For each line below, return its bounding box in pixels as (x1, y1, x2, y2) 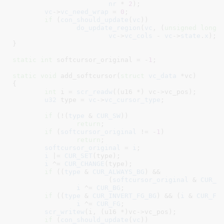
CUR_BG (96, 183, 120, 191)
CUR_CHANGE (64, 159, 104, 167)
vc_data (144, 71, 176, 79)
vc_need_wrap (60, 7, 108, 15)
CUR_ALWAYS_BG (92, 167, 144, 175)
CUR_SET (64, 151, 92, 159)
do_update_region (76, 23, 140, 31)
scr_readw (76, 87, 112, 95)
